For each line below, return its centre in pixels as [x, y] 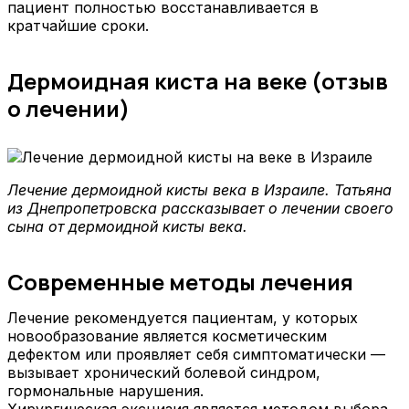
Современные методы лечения [180, 282]
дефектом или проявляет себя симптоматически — [196, 354]
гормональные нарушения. [105, 390]
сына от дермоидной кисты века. [127, 226]
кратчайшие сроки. [78, 26]
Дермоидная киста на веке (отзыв [198, 81]
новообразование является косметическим [167, 336]
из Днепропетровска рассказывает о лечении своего [200, 208]
